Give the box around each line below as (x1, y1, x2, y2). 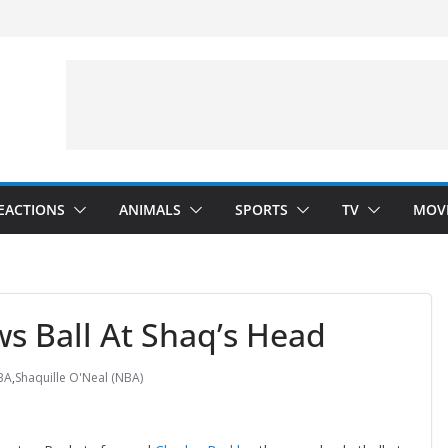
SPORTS (235, 200, 288, 219)
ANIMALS (119, 200, 181, 219)
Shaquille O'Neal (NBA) (15, 369, 143, 386)
